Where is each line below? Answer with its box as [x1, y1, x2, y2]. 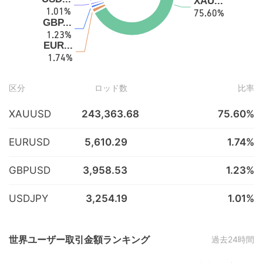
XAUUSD [9, 108, 51, 120]
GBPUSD [9, 164, 50, 176]
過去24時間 [211, 234, 254, 244]
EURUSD [9, 136, 50, 148]
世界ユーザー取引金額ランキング [9, 234, 150, 245]
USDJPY [9, 193, 48, 204]
